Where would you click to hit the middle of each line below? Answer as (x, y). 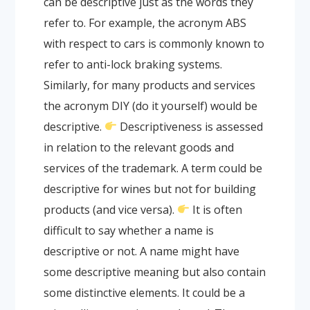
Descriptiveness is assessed (190, 126)
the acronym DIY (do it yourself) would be (150, 106)
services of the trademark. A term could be (153, 168)
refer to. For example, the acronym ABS (145, 22)
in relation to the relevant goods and (138, 147)
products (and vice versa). (109, 209)
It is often (216, 209)
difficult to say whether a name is (128, 230)
